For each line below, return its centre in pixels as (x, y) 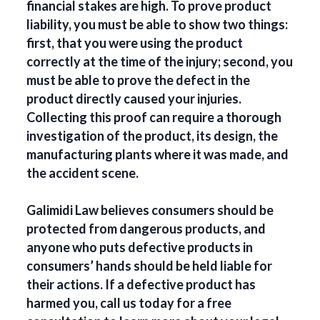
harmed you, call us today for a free (129, 303)
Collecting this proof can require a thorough (154, 117)
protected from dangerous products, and (146, 229)
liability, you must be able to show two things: (157, 25)
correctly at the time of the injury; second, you (160, 62)
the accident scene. (83, 173)
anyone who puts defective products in (140, 247)
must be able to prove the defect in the (139, 80)
